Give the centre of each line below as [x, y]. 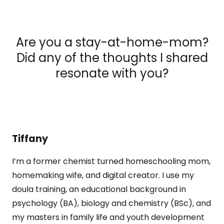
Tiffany [30, 139]
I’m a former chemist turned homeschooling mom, [111, 161]
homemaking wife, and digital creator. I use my [103, 175]
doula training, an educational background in [99, 189]
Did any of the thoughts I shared [112, 58]
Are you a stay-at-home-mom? [112, 42]
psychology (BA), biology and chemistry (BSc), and [111, 203]
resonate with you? [112, 73]
